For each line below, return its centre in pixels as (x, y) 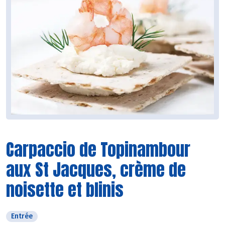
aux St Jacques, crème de (96, 169)
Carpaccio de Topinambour (98, 149)
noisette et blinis (65, 189)
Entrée (22, 216)
